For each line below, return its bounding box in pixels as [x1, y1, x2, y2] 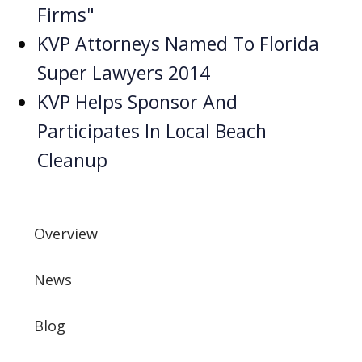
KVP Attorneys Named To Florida [36, 30, 319, 57]
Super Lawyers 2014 [36, 59, 210, 86]
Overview [34, 223, 98, 243]
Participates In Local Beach [36, 117, 267, 144]
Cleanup [36, 146, 107, 173]
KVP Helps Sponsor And [36, 88, 238, 115]
